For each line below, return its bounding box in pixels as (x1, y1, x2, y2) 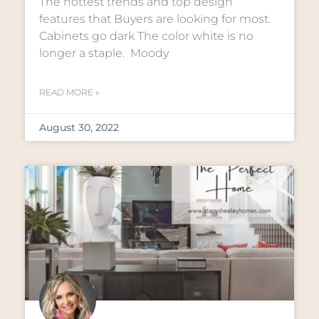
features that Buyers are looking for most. (39, 12, 271, 26)
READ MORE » (39, 87, 99, 98)
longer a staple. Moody (39, 46, 169, 60)
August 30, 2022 (39, 121, 119, 134)
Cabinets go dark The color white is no (39, 29, 253, 43)
